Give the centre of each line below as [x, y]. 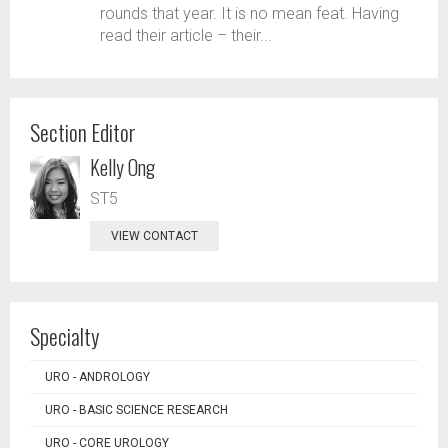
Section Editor [83, 132]
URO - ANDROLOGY [97, 377]
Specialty [64, 336]
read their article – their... [186, 35]
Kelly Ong [122, 167]
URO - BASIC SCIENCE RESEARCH [136, 410]
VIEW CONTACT [154, 236]
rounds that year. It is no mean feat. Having [249, 13]
